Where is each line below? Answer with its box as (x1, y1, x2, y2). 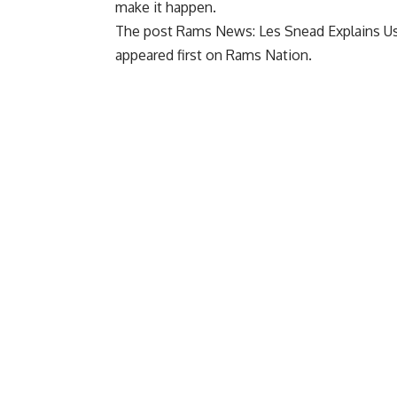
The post (115, 22, 176, 41)
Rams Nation (226, 46, 308, 65)
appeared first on (115, 46, 226, 65)
